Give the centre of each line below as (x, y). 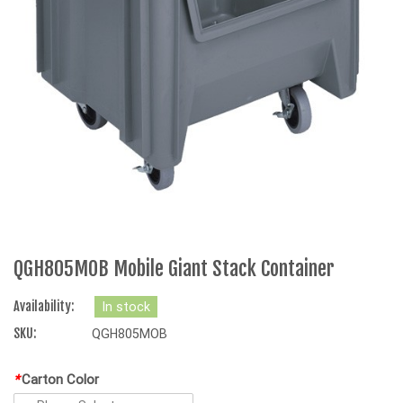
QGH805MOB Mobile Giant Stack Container (174, 269)
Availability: (44, 307)
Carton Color (60, 380)
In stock (126, 307)
